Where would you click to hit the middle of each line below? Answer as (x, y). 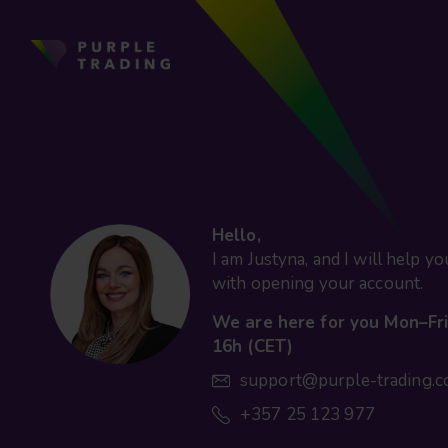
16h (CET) (253, 347)
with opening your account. (318, 284)
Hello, (236, 236)
